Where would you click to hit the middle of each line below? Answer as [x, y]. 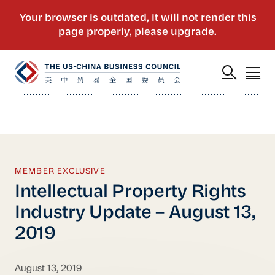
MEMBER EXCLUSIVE [60, 171]
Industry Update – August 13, [135, 214]
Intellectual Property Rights [130, 193]
